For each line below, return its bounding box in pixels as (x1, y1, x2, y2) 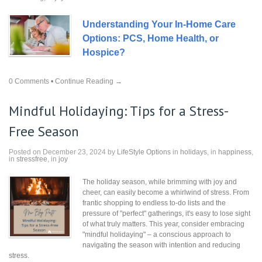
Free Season (9, 123, 79, 140)
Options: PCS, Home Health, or (82, 33, 219, 43)
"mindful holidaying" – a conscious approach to (82, 230, 231, 239)
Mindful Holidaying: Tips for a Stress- (9, 102, 229, 119)
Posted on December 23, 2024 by (9, 148, 117, 156)
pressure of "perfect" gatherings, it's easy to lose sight (82, 209, 250, 218)
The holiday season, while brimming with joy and (82, 178, 237, 186)
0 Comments (9, 77, 49, 85)
